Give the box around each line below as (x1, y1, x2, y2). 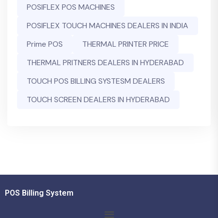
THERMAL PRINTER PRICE (82, 39, 169, 49)
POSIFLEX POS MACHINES (27, 2, 115, 12)
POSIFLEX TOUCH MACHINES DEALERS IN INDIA (27, 20, 188, 31)
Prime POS (27, 39, 63, 49)
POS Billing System (5, 188, 73, 198)
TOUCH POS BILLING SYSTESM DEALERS (27, 76, 165, 86)
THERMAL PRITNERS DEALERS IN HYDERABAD (27, 57, 184, 68)
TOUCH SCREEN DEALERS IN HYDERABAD (27, 94, 170, 105)
